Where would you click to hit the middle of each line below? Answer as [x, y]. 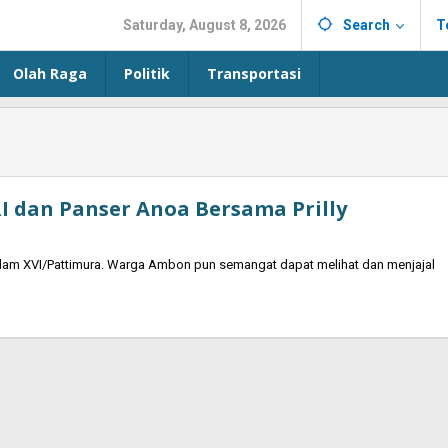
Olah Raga [50, 73]
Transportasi [254, 73]
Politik [147, 73]
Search [366, 25]
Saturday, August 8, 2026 [204, 25]
